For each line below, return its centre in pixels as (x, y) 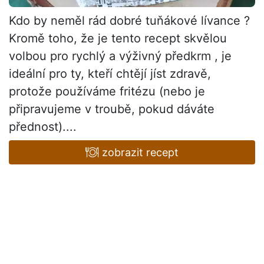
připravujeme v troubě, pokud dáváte (112, 109)
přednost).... (43, 126)
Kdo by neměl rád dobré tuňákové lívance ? (129, 20)
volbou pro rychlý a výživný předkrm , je (120, 56)
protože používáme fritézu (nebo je (107, 91)
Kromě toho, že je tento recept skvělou (118, 38)
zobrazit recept (138, 152)
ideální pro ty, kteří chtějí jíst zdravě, (110, 73)
